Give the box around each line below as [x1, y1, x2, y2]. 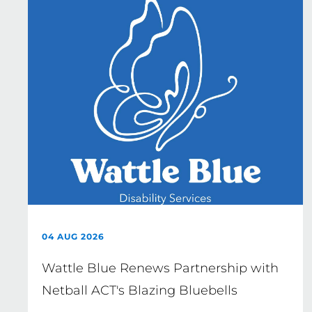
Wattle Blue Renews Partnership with [42, 260, 279, 276]
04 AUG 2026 [42, 231, 104, 242]
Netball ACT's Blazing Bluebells [42, 283, 237, 298]
